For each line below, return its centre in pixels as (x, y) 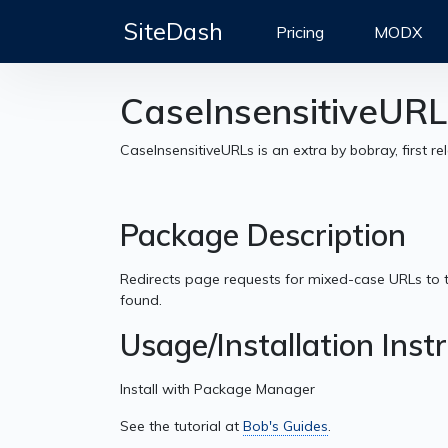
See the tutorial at (181, 426)
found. (141, 300)
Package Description (263, 235)
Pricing (300, 31)
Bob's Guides (285, 426)
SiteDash (173, 31)
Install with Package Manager (217, 389)
